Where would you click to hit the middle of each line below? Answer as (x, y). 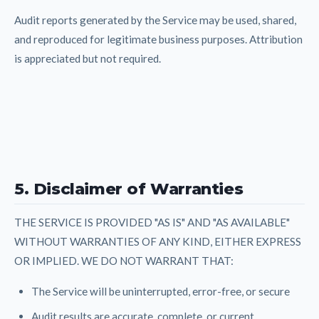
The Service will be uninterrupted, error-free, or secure (161, 291)
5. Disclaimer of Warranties (129, 188)
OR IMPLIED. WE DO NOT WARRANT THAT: (124, 260)
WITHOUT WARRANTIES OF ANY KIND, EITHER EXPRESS (158, 241)
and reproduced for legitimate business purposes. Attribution (158, 39)
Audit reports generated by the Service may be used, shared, (155, 20)
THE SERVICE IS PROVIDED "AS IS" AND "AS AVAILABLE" (152, 222)
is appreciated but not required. (88, 58)
